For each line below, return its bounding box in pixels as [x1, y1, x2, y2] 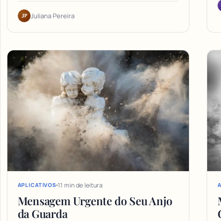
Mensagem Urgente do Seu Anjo [17, 193, 173, 208]
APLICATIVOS [17, 182, 57, 189]
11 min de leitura [58, 181, 103, 189]
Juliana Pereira [30, 11, 74, 21]
